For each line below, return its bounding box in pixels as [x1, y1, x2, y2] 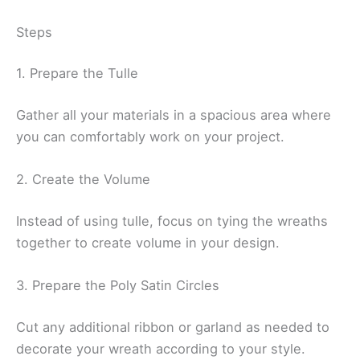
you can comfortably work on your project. [16, 128, 284, 145]
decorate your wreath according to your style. [16, 340, 305, 357]
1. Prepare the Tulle [16, 65, 138, 82]
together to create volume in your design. [16, 234, 280, 251]
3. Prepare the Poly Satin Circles [16, 276, 219, 293]
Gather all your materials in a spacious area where [16, 106, 331, 123]
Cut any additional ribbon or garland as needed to [16, 318, 329, 335]
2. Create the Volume [16, 171, 150, 188]
